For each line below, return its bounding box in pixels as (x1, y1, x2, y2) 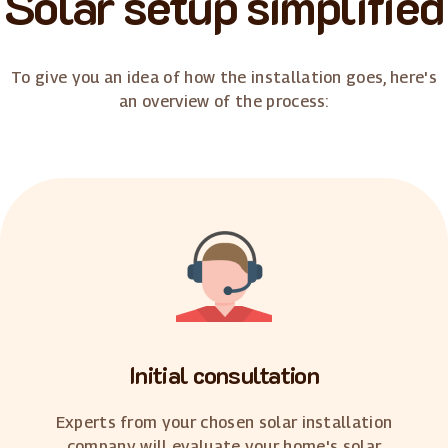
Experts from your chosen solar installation (55, 412, 393, 432)
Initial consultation (129, 358, 319, 390)
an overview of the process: (119, 91, 329, 111)
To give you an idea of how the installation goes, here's (11, 67, 437, 87)
